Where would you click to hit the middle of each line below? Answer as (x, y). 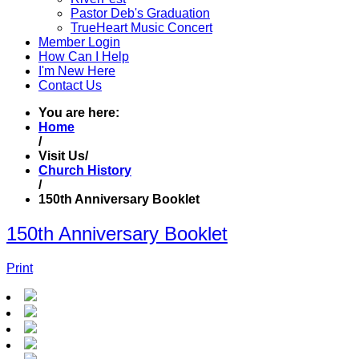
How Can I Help (84, 56)
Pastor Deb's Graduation (140, 13)
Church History (85, 170)
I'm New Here (77, 71)
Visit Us (62, 156)
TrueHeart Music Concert (141, 28)
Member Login (79, 42)
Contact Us (70, 85)
